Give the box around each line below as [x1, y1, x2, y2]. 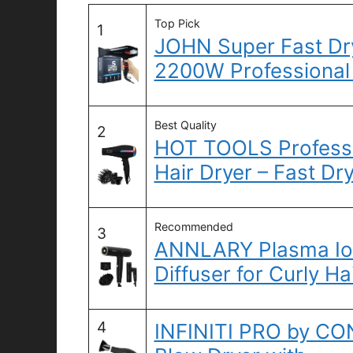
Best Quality [154, 117, 217, 132]
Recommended [154, 219, 233, 233]
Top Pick [154, 16, 200, 30]
